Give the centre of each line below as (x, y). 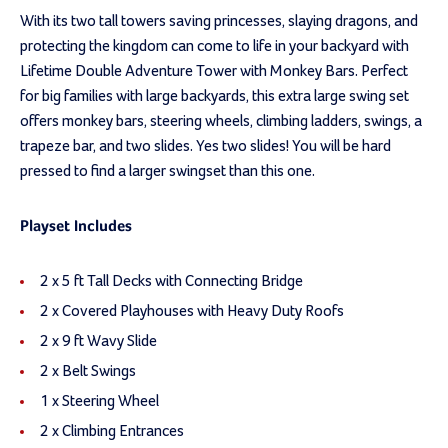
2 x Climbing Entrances (112, 430)
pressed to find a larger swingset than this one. (167, 170)
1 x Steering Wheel (99, 400)
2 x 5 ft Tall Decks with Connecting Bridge (171, 280)
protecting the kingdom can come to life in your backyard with (214, 45)
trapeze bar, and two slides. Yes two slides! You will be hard (205, 145)
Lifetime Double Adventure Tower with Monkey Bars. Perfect (214, 70)
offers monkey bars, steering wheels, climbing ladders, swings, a (221, 120)
